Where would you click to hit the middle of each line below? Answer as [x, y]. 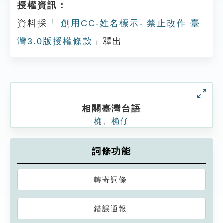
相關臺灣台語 [111, 109]
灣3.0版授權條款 [55, 41]
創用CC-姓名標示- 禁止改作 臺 [129, 23]
